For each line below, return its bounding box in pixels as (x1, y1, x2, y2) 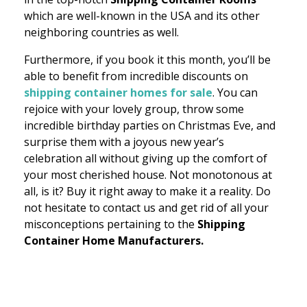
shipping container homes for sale (24, 85, 212, 101)
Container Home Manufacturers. (24, 233, 204, 249)
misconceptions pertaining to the (24, 217, 197, 232)
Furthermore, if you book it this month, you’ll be (24, 52, 271, 68)
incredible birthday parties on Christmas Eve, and (24, 118, 275, 134)
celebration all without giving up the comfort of (24, 151, 267, 167)
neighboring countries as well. (24, 25, 179, 40)
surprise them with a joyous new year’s (24, 134, 224, 150)
